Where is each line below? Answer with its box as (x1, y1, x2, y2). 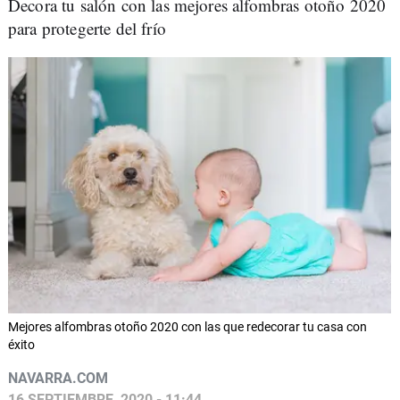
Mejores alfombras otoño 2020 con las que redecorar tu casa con (8, 319, 367, 334)
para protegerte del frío (8, 17, 166, 39)
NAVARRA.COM (8, 369, 108, 387)
